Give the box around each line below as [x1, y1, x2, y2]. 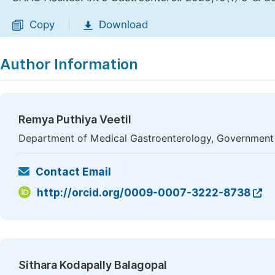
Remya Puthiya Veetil [18, 113, 131, 126]
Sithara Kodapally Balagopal [18, 258, 167, 271]
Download [99, 18, 149, 31]
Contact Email [36, 166, 111, 178]
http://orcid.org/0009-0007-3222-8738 [37, 187, 250, 199]
